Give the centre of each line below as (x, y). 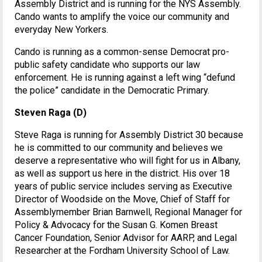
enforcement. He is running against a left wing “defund (125, 78)
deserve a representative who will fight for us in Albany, (127, 161)
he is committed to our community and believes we (119, 148)
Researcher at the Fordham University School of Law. (122, 251)
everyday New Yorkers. (61, 30)
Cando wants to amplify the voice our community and (122, 17)
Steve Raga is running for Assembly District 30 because (129, 135)
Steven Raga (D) (51, 113)
